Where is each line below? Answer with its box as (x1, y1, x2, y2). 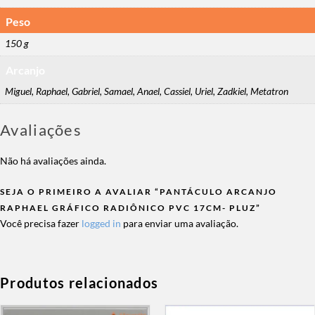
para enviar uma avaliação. (121, 217, 238, 229)
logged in (82, 217, 121, 229)
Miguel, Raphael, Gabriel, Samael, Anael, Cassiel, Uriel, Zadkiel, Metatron (5, 85, 288, 98)
